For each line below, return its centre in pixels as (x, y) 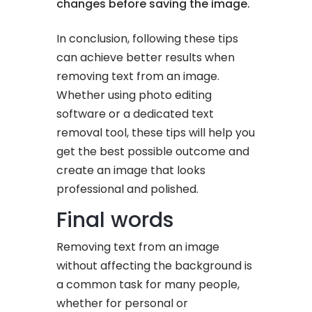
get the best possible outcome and (153, 151)
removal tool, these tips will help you (156, 132)
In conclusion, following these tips (148, 38)
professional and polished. (128, 189)
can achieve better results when (146, 57)
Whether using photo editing (134, 95)
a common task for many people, (148, 284)
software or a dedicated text (135, 114)
